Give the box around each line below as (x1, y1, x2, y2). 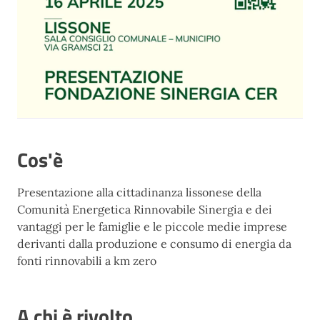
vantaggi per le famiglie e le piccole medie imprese (17, 219, 287, 234)
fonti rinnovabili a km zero (17, 254, 156, 268)
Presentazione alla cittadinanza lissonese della (17, 185, 261, 199)
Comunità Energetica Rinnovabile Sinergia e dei (17, 202, 272, 216)
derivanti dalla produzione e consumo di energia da (17, 236, 291, 251)
